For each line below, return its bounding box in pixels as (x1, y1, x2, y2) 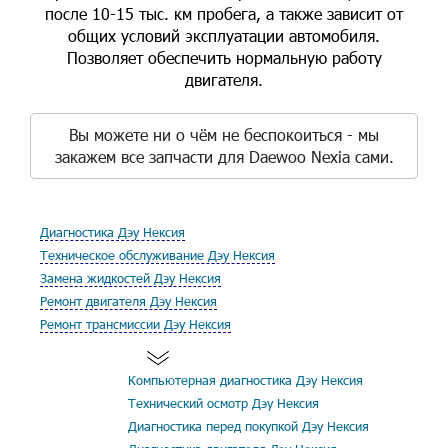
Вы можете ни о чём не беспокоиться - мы (69, 124, 379, 145)
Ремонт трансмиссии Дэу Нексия (40, 316, 231, 332)
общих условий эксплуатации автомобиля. (68, 25, 380, 46)
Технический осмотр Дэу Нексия (128, 395, 319, 411)
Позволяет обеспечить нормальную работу (66, 47, 382, 68)
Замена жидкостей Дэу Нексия (40, 270, 221, 286)
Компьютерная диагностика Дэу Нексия (128, 372, 363, 388)
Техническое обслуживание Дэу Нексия (40, 247, 275, 263)
